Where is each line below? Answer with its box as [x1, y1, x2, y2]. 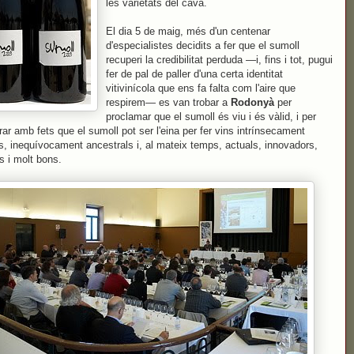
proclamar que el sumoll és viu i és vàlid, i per [106, 111, 316, 122]
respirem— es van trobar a [106, 96, 231, 108]
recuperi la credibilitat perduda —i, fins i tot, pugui [106, 54, 333, 66]
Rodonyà [231, 96, 277, 108]
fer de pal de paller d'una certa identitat [106, 68, 283, 80]
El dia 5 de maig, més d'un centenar [106, 25, 270, 37]
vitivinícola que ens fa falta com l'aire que [106, 82, 296, 94]
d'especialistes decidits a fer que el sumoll [106, 40, 299, 51]
